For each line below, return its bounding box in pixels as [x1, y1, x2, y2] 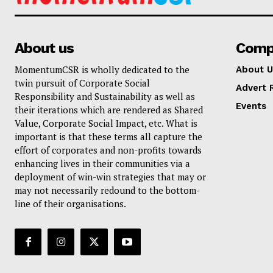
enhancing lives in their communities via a [15, 157, 190, 170]
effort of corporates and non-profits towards [15, 144, 202, 157]
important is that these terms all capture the [15, 130, 202, 143]
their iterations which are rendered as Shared [15, 104, 203, 116]
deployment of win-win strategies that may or [15, 171, 206, 183]
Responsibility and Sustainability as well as [15, 90, 195, 103]
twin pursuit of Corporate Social [15, 77, 150, 90]
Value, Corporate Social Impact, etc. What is [15, 117, 197, 130]
